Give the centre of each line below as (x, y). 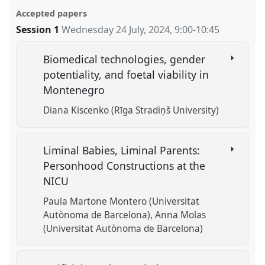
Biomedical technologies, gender (125, 59)
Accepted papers (52, 13)
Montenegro (76, 90)
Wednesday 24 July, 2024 (116, 29)
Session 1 (38, 29)
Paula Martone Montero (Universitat (122, 201)
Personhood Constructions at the (125, 166)
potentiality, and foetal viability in (126, 75)
